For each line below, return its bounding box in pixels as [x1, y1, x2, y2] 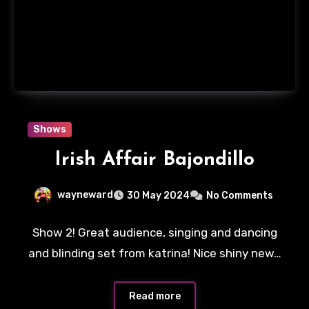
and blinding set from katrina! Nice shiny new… [28, 246, 281, 261]
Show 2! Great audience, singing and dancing [32, 226, 277, 240]
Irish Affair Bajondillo [54, 150, 255, 170]
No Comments [206, 190, 273, 202]
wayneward [57, 189, 113, 201]
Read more [128, 290, 181, 302]
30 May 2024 [126, 190, 190, 202]
